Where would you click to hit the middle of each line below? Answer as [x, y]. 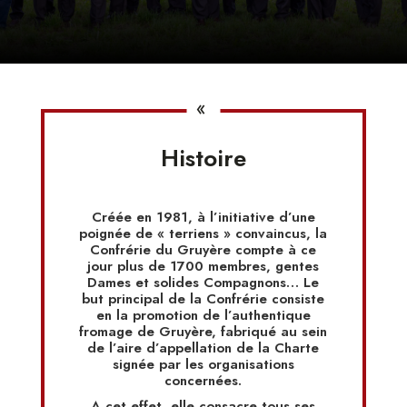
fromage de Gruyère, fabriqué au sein [203, 332]
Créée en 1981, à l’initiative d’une [203, 218]
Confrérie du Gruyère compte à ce [203, 250]
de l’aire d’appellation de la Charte [203, 348]
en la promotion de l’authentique [203, 316]
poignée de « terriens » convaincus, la [203, 234]
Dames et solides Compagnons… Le [203, 283]
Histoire [203, 159]
